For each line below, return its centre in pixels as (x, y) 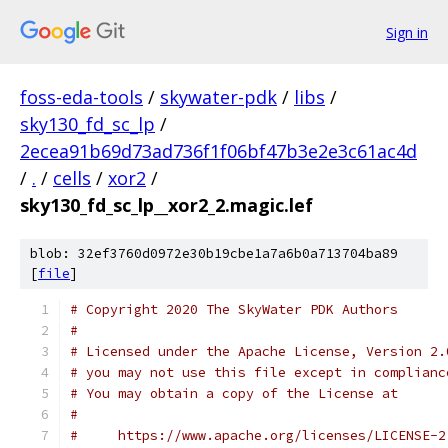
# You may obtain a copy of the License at (234, 393)
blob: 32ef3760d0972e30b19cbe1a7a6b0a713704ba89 (214, 253)
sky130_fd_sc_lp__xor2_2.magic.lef (166, 205)
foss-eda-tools (81, 97)
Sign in (407, 32)
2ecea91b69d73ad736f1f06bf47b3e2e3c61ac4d (218, 151)
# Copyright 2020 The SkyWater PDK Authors (234, 309)
